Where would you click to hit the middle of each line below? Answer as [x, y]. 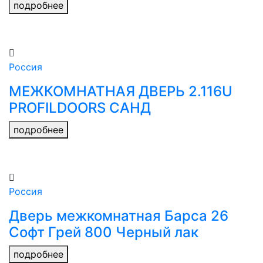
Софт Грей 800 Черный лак [104, 232]
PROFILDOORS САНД [80, 108]
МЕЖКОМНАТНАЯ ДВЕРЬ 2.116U [121, 91]
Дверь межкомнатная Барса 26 [119, 216]
